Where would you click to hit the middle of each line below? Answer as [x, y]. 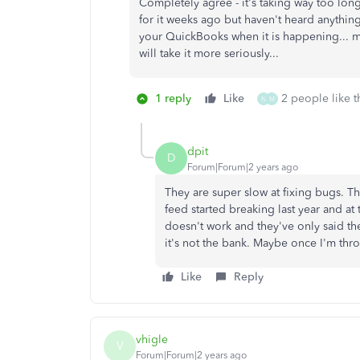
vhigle [152, 339]
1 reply [173, 98]
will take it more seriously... [211, 53]
